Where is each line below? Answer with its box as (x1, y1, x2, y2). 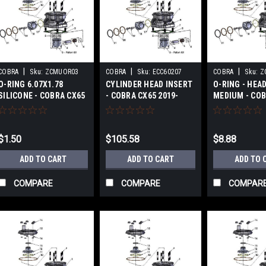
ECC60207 (152, 67, 182, 76)
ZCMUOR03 (45, 67, 79, 76)
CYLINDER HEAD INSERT (106, 79, 192, 89)
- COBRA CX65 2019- (106, 90, 179, 100)
